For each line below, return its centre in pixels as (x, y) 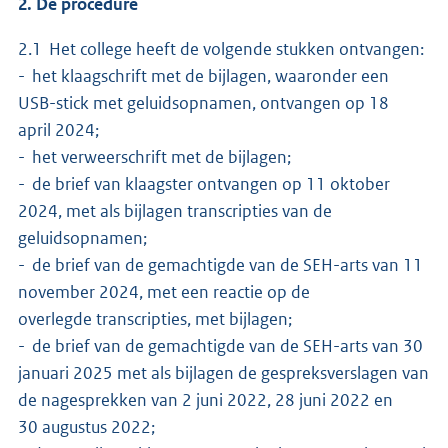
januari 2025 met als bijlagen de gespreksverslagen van (223, 372)
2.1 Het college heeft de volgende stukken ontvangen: (221, 48)
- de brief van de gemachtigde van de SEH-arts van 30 (220, 345)
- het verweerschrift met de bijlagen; (154, 156)
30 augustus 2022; (86, 426)
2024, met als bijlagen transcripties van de (176, 210)
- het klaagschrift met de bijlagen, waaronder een (203, 75)
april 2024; (58, 129)
